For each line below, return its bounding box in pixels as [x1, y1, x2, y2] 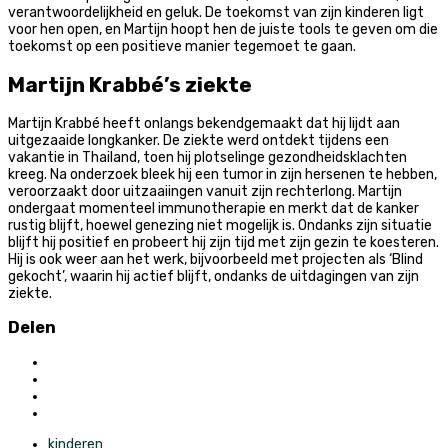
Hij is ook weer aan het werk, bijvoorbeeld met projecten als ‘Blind [8, 250, 423, 268]
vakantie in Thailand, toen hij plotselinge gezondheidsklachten [8, 148, 407, 166]
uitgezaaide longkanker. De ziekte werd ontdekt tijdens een [8, 131, 389, 149]
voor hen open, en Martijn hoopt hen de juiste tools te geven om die [8, 21, 438, 39]
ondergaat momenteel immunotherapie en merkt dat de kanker [8, 199, 419, 217]
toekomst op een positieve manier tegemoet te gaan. [8, 38, 356, 56]
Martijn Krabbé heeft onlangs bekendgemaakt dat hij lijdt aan [8, 114, 400, 132]
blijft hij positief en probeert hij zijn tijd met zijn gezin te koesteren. [8, 233, 439, 251]
